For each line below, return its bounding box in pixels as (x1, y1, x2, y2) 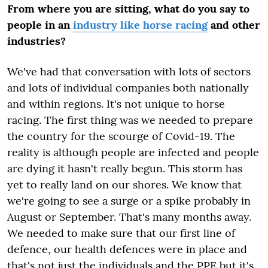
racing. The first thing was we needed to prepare (7, 113, 253, 127)
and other (208, 18, 260, 32)
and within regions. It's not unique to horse (7, 97, 225, 111)
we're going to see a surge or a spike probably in (7, 194, 251, 208)
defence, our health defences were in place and (7, 242, 247, 256)
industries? (7, 34, 69, 48)
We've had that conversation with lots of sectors (7, 65, 251, 78)
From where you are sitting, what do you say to (7, 2, 249, 16)
